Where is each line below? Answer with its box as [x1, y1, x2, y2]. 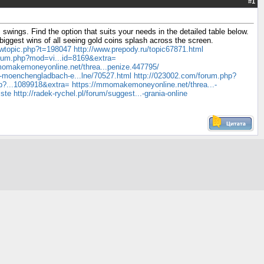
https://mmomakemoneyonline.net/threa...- [72, 80, 217, 90]
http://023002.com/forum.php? [134, 71, 236, 81]
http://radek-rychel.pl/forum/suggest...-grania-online [14, 89, 187, 98]
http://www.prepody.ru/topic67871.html [74, 45, 203, 54]
